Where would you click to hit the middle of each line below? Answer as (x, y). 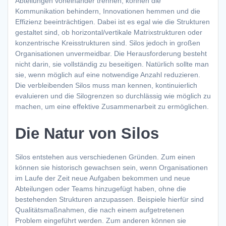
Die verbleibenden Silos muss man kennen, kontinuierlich (106, 86)
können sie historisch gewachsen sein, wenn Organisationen (111, 168)
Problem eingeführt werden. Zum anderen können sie (101, 221)
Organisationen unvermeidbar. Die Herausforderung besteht (111, 54)
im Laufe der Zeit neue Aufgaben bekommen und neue (103, 178)
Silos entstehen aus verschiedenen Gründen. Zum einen (105, 157)
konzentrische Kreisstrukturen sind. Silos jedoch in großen (108, 43)
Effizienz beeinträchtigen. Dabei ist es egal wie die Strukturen (112, 22)
